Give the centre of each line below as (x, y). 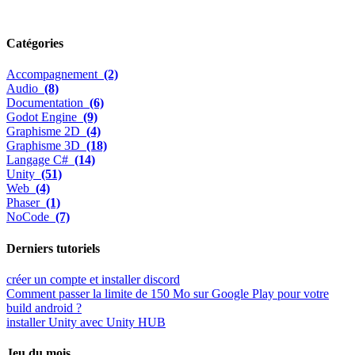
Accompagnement (55, 74)
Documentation (48, 103)
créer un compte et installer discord (93, 279)
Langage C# (40, 160)
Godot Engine (45, 117)
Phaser (26, 203)
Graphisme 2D (46, 132)
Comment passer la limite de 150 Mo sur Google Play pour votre (168, 293)
